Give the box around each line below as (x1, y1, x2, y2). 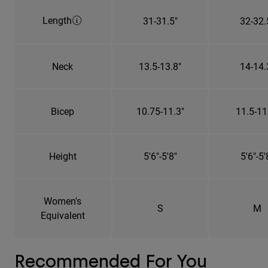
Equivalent (40, 208, 85, 221)
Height (48, 149, 77, 162)
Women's (44, 194, 81, 207)
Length (42, 13, 72, 26)
